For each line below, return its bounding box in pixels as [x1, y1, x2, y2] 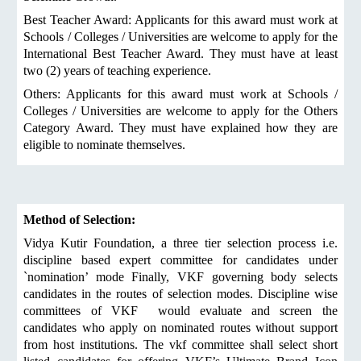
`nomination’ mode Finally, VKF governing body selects [23, 270, 338, 284]
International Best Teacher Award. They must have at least [23, 47, 338, 60]
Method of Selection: [23, 213, 136, 226]
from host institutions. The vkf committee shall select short [23, 338, 338, 351]
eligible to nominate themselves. [23, 138, 186, 151]
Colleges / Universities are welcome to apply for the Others [23, 104, 338, 118]
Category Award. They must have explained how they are [23, 121, 338, 135]
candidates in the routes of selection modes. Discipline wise [23, 287, 338, 301]
